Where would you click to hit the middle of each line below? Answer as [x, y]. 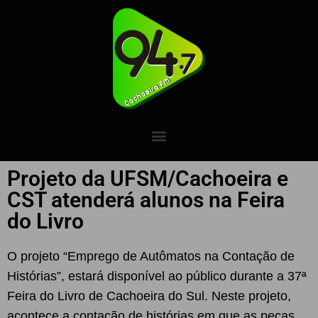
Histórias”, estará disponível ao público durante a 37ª [157, 276]
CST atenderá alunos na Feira [146, 200]
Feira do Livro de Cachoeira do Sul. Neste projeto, [149, 296]
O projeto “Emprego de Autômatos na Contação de [151, 256]
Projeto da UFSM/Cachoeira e [148, 179]
